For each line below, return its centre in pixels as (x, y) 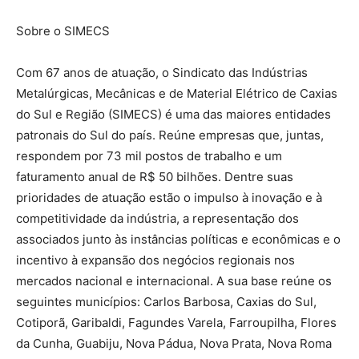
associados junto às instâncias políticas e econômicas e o (178, 240)
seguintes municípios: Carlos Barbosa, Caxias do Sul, (166, 302)
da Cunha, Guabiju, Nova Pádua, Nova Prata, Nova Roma (174, 344)
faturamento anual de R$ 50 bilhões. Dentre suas (155, 177)
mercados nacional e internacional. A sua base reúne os (174, 281)
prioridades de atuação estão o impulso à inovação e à (169, 198)
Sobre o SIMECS (63, 31)
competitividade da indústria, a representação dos (157, 219)
